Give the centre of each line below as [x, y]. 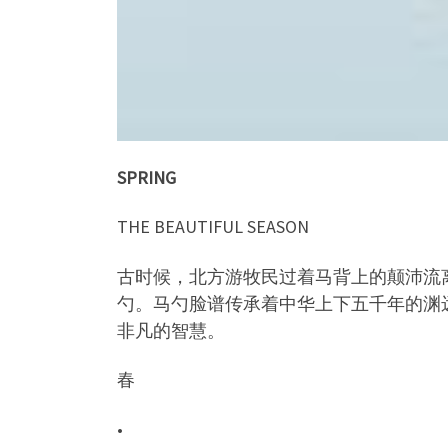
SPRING [146, 177]
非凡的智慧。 [171, 330]
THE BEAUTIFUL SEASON [213, 227]
